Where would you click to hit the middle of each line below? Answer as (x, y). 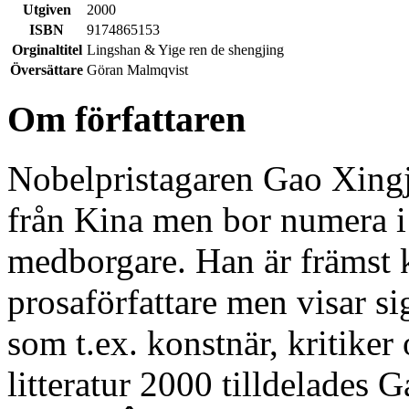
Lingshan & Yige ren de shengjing (185, 49)
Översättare (47, 69)
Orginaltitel (47, 49)
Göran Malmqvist (137, 69)
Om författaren (126, 120)
